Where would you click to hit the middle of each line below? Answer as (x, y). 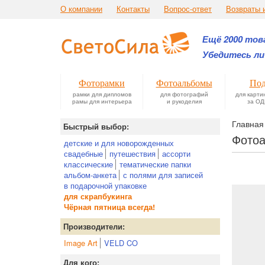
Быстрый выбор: (96, 127)
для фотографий (184, 94)
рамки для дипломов (102, 94)
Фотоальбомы (184, 83)
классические (88, 164)
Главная (248, 124)
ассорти (176, 153)
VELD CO (121, 243)
